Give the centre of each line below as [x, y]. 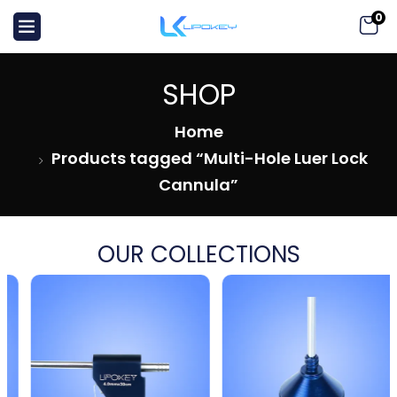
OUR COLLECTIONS [198, 254]
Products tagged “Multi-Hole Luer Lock [209, 158]
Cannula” [198, 185]
